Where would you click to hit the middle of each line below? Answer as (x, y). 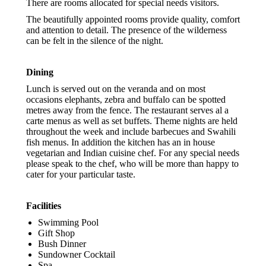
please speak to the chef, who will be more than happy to (132, 164)
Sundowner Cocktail (77, 254)
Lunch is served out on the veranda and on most (116, 89)
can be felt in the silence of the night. (95, 41)
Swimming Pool (68, 222)
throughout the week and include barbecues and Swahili (131, 132)
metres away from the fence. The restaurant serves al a (127, 110)
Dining (40, 72)
